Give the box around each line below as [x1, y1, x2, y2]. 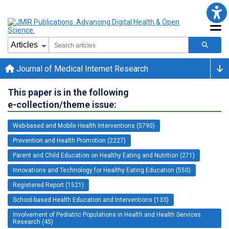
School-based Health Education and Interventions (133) [13, 196, 169, 203]
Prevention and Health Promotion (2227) [13, 136, 126, 144]
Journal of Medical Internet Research [14, 63, 148, 74]
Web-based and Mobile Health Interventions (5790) [13, 122, 155, 129]
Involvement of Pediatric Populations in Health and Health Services [13, 211, 201, 218]
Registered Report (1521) [13, 181, 84, 189]
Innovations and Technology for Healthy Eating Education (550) [13, 166, 191, 174]
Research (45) [13, 218, 53, 225]
